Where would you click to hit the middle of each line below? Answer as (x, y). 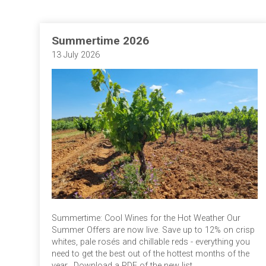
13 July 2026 (76, 55)
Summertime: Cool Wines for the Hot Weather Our (146, 218)
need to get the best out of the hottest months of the (151, 254)
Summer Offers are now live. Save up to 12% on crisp (153, 230)
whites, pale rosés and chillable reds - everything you (151, 242)
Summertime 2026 (101, 40)
